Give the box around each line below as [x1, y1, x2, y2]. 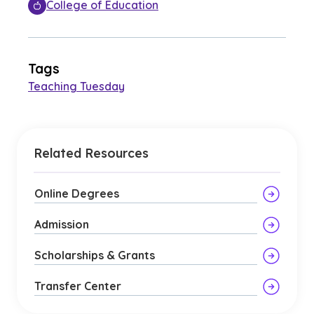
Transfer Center [34, 279, 121, 293]
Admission [34, 217, 89, 231]
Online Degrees [34, 186, 119, 200]
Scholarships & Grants [34, 248, 155, 262]
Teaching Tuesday [28, 79, 125, 93]
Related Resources [34, 145, 149, 161]
